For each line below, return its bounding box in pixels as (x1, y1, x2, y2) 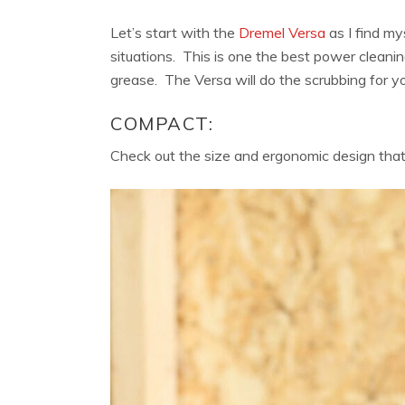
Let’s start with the (110, 24, 239, 42)
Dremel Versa (239, 24, 325, 42)
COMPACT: (110, 112, 213, 136)
